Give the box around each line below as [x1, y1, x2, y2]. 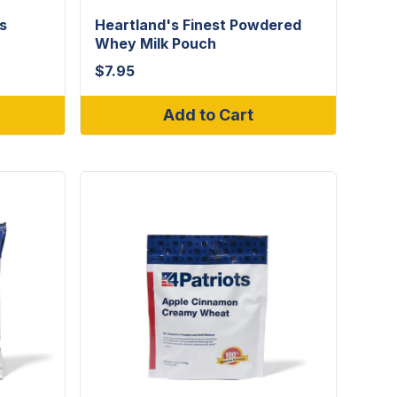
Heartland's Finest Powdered [95, 16, 301, 34]
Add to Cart [163, 105, 253, 124]
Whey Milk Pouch [95, 35, 216, 52]
